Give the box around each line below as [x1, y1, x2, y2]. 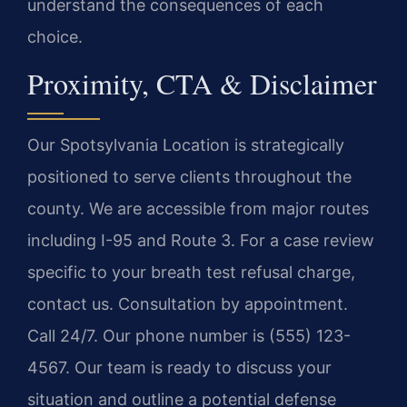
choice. [27, 27, 83, 47]
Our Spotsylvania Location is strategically [27, 134, 344, 154]
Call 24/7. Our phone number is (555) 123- [27, 325, 351, 345]
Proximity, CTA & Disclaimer [27, 63, 377, 103]
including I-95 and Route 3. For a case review [27, 230, 374, 250]
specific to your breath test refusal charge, [27, 262, 355, 282]
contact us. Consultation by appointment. [27, 293, 348, 313]
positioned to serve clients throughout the [27, 166, 352, 186]
